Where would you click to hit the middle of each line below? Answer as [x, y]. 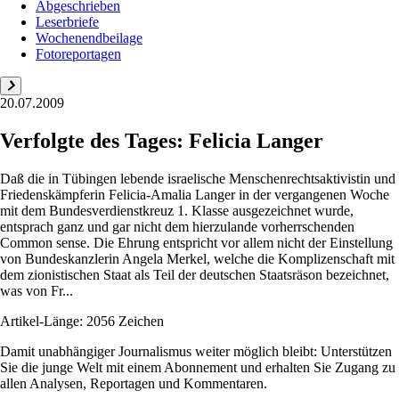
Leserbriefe [67, 22]
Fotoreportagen [78, 54]
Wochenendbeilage [89, 38]
